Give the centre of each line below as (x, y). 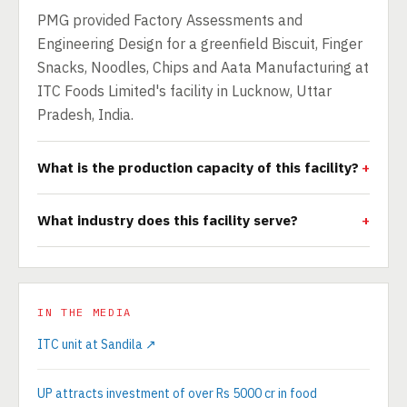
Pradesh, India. (85, 114)
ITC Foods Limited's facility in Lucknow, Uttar (184, 91)
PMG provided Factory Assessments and (170, 20)
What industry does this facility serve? (168, 220)
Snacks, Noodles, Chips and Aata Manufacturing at (203, 67)
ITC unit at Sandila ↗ (97, 344)
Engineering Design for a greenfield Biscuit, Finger (200, 44)
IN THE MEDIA (85, 312)
